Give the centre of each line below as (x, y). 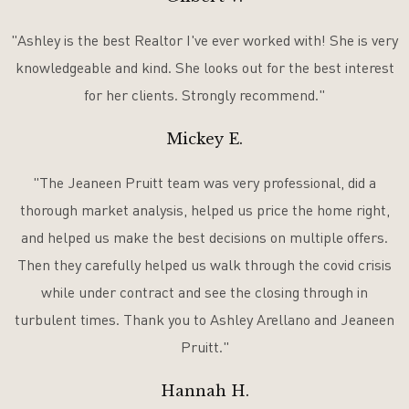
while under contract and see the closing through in (204, 293)
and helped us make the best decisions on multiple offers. (204, 238)
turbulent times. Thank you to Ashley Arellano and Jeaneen (204, 320)
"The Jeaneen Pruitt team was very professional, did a (204, 183)
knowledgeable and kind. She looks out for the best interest (204, 68)
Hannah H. (204, 391)
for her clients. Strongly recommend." (204, 95)
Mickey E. (204, 139)
